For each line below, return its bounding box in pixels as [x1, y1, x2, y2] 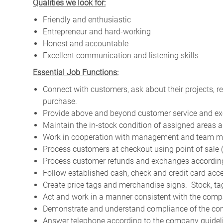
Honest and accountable [43, 38, 128, 48]
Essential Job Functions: [33, 67, 118, 77]
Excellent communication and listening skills [43, 50, 199, 60]
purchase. [43, 96, 77, 106]
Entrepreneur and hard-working [43, 26, 151, 36]
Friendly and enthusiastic [43, 14, 131, 24]
